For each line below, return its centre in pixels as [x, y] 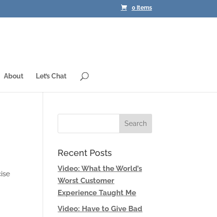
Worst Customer [86, 181]
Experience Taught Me [97, 193]
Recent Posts [85, 153]
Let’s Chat [51, 76]
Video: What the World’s [100, 169]
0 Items [142, 8]
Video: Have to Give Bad [100, 209]
